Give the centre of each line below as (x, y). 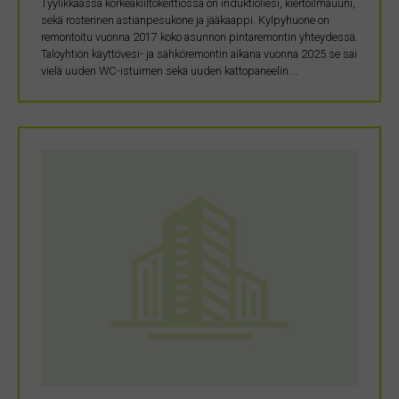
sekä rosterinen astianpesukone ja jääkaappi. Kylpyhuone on (185, 20)
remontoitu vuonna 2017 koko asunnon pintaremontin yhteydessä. (199, 37)
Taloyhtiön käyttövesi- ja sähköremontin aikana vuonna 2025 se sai (199, 54)
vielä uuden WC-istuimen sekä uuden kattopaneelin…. (170, 71)
